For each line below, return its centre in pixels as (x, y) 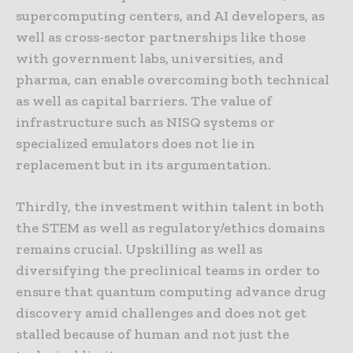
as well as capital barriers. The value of (144, 101)
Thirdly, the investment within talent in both (170, 207)
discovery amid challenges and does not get (161, 313)
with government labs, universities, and (150, 59)
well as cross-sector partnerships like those (161, 37)
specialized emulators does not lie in (136, 144)
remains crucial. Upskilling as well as (139, 249)
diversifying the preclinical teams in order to (168, 271)
